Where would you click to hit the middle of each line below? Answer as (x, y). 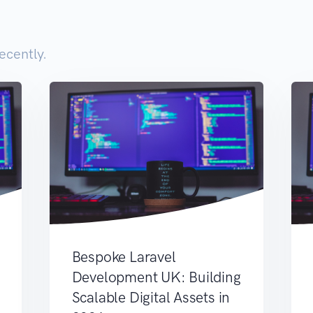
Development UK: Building (156, 277)
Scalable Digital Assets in (151, 298)
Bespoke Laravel (124, 257)
